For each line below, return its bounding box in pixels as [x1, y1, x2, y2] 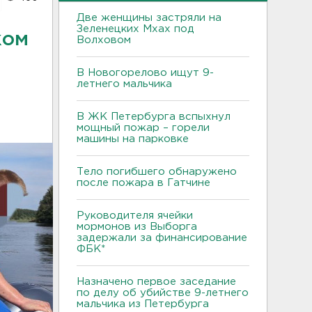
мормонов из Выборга [77, 221, 197, 231]
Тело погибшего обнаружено [77, 166, 237, 176]
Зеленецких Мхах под [77, 24, 194, 33]
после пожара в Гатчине [77, 178, 210, 187]
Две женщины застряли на [77, 13, 221, 22]
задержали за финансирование [77, 233, 247, 242]
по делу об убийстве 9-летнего [77, 288, 249, 297]
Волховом [77, 35, 131, 45]
